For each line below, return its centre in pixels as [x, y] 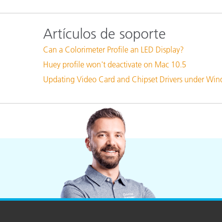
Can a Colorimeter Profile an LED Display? [113, 50]
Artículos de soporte [105, 34]
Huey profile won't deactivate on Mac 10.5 [115, 64]
